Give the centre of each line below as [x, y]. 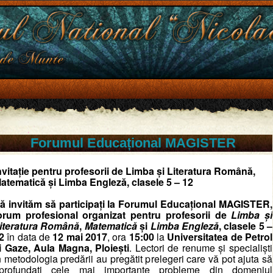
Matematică [111, 226]
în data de [29, 237]
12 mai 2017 [80, 237]
